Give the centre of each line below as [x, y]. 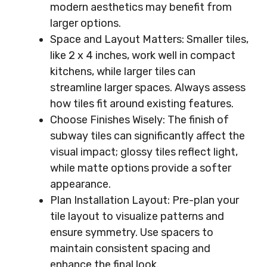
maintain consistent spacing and [130, 249]
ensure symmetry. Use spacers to [132, 232]
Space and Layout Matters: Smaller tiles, [149, 39]
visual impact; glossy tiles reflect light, [144, 152]
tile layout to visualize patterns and [137, 216]
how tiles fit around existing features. [142, 104]
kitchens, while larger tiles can [123, 72]
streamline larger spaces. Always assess [148, 88]
